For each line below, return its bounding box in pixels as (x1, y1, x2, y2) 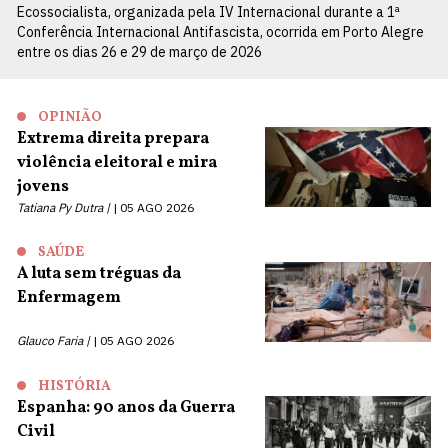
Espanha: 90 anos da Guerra (17, 396, 235, 419)
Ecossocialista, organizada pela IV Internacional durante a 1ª (17, 2, 400, 21)
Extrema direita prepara (17, 128, 209, 151)
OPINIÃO (38, 108, 102, 128)
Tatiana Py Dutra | (17, 200, 110, 216)
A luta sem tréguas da (17, 263, 181, 286)
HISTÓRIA (38, 376, 111, 396)
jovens (17, 176, 69, 199)
